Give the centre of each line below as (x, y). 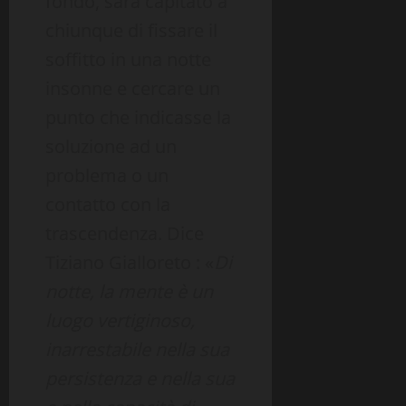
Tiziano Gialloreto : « (130, 263)
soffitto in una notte (128, 60)
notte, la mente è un (129, 292)
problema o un (107, 176)
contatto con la (108, 205)
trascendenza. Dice (125, 234)
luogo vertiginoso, (120, 321)
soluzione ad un (111, 147)
